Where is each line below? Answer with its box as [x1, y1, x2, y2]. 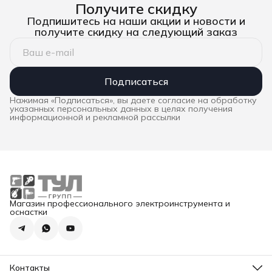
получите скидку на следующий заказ [35, 25, 237, 39]
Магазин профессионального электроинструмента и [10, 198, 230, 209]
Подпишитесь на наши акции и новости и [27, 14, 245, 29]
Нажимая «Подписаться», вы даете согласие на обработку [10, 95, 257, 106]
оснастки [10, 206, 47, 218]
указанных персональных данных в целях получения [10, 103, 233, 115]
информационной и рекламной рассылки [10, 112, 180, 123]
